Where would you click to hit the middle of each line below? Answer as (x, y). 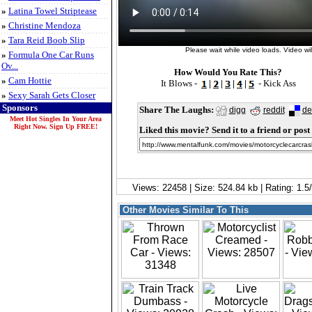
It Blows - (180, 83)
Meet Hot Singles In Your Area (56, 119)
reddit (274, 110)
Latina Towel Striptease (53, 11)
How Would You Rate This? (228, 72)
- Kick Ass (276, 83)
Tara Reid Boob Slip (47, 40)
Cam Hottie (30, 80)
